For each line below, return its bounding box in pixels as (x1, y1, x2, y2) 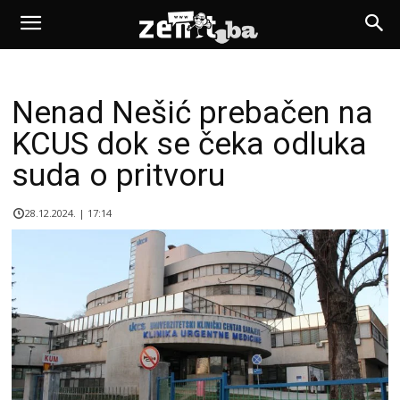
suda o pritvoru (12, 157, 225, 194)
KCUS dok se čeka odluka (12, 126, 367, 162)
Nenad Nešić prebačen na (12, 95, 373, 131)
